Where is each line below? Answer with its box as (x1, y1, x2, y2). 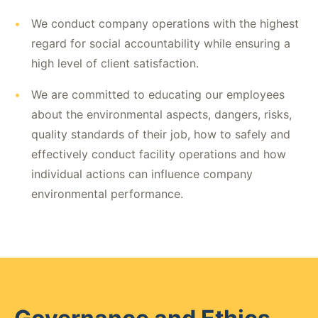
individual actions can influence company (31, 167, 253, 181)
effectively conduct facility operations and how (31, 147, 286, 161)
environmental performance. (31, 187, 183, 201)
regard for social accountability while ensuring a (31, 36, 290, 50)
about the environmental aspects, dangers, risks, (31, 107, 292, 121)
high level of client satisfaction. (31, 56, 199, 70)
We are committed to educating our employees (31, 87, 285, 102)
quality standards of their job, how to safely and (31, 127, 290, 141)
